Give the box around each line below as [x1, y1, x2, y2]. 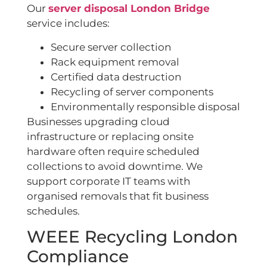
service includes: [27, 17, 110, 30]
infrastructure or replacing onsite [27, 130, 194, 142]
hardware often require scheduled [27, 145, 200, 157]
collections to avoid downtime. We [27, 160, 203, 172]
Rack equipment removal [51, 55, 179, 68]
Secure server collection [51, 41, 171, 53]
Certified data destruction [51, 70, 181, 83]
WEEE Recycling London [27, 226, 238, 247]
